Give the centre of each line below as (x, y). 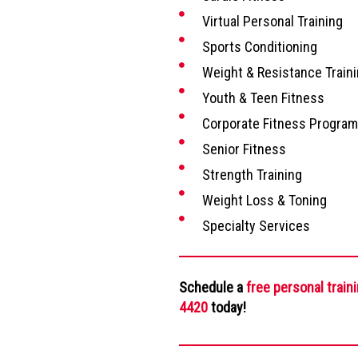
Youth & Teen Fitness (263, 97)
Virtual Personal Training (272, 21)
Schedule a (213, 287)
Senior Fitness (244, 149)
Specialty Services (256, 225)
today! (227, 307)
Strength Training (252, 174)
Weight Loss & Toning (264, 200)
